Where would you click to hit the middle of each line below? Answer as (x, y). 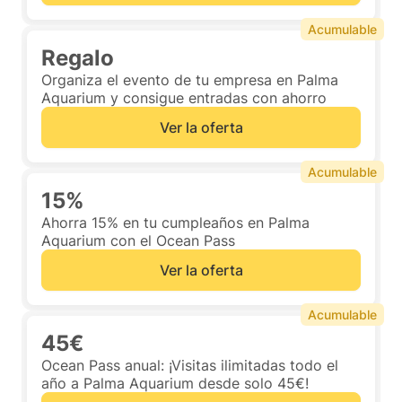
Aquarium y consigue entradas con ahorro (184, 98)
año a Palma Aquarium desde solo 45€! (175, 383)
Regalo (78, 58)
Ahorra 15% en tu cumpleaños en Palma (175, 223)
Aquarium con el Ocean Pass (138, 240)
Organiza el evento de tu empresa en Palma (190, 80)
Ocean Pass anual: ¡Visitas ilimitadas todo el (190, 365)
